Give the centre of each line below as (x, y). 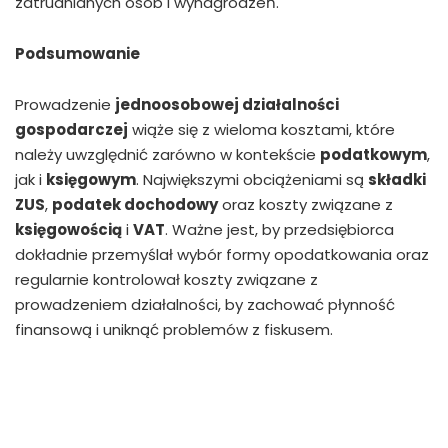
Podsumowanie (77, 54)
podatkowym (373, 155)
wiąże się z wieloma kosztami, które (261, 130)
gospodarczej (71, 130)
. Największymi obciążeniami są (252, 180)
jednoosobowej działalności (227, 105)
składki (397, 180)
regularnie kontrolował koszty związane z (166, 280)
